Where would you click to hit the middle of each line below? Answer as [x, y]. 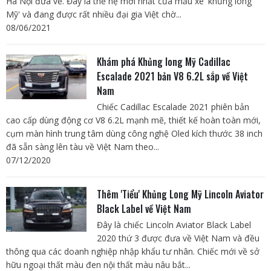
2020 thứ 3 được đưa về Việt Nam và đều [178, 238]
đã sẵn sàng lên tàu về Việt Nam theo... [83, 147]
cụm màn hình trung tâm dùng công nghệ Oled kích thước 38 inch [134, 134]
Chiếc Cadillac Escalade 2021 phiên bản [173, 107]
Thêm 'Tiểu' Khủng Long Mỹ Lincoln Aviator [180, 194]
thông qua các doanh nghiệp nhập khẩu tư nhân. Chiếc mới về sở [133, 252]
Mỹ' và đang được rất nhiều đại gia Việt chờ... [94, 15]
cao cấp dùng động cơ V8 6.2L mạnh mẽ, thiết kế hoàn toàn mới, [133, 120]
